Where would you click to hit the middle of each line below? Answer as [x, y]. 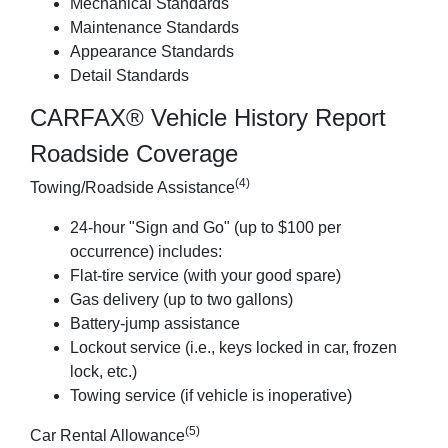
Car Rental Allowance [107, 435]
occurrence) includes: [146, 251]
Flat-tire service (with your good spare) [205, 275]
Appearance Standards [152, 51]
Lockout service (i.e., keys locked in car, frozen [233, 347]
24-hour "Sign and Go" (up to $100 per [205, 227]
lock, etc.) [103, 371]
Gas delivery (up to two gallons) [181, 299]
